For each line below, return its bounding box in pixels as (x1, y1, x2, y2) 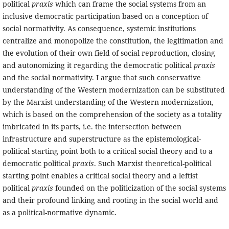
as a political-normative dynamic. (2, 208, 121, 218)
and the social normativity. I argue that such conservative (2, 73, 201, 83)
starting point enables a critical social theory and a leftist (2, 171, 198, 181)
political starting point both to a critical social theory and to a (2, 146, 213, 156)
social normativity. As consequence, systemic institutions (2, 24, 196, 34)
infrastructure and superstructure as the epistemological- (2, 134, 201, 144)
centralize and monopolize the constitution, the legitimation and (2, 36, 223, 46)
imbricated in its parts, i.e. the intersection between (2, 122, 181, 132)
